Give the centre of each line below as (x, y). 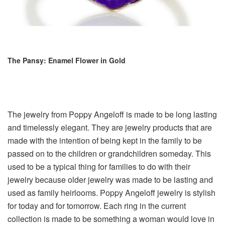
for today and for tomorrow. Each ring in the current (97, 205)
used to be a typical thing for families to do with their (99, 166)
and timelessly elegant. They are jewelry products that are (110, 127)
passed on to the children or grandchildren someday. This (109, 153)
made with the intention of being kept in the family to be (105, 140)
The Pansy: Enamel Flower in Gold (67, 60)
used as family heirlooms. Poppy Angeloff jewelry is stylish (111, 192)
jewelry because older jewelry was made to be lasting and (110, 179)
